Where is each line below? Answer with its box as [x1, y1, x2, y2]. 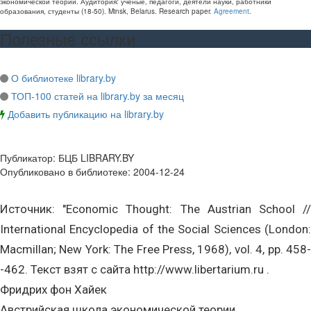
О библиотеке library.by [11, 71, 116, 85]
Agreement [214, 6, 249, 16]
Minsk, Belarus [108, 6, 155, 16]
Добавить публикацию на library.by [8, 107, 164, 121]
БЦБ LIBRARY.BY [58, 151, 134, 165]
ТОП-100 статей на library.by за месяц [11, 89, 184, 103]
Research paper [159, 6, 210, 16]
